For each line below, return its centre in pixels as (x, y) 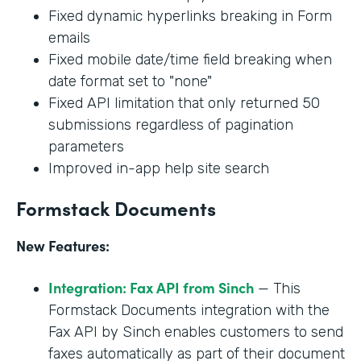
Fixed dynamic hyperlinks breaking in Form (190, 16)
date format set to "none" (130, 81)
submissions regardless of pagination (171, 124)
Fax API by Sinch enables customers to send (196, 332)
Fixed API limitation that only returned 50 (184, 103)
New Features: (63, 245)
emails (69, 37)
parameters (86, 146)
